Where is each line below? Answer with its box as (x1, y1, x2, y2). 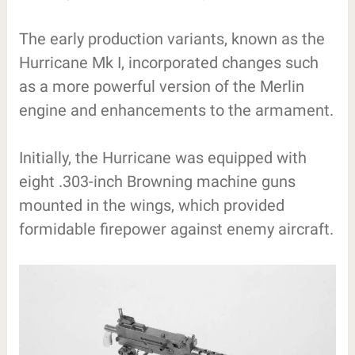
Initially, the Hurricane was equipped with (18, 147, 307, 167)
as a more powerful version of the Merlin (18, 76, 304, 96)
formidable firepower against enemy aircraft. (18, 219, 334, 239)
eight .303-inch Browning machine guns (18, 171, 296, 191)
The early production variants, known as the (18, 29, 325, 48)
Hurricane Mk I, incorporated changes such (18, 52, 319, 72)
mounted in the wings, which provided (18, 195, 284, 215)
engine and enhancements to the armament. (18, 100, 334, 120)
